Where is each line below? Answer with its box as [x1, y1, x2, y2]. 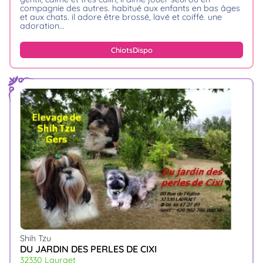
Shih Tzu [20, 232, 51, 244]
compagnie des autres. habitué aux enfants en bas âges [20, 2, 240, 14]
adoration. [20, 20, 61, 31]
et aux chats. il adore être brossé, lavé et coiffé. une [20, 11, 222, 22]
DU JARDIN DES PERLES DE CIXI [20, 243, 157, 255]
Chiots [110, 45, 133, 55]
